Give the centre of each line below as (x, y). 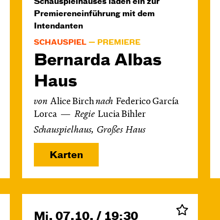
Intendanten (58, 27)
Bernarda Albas (98, 61)
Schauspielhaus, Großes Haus (90, 130)
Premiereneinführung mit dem (94, 14)
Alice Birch (73, 102)
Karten (66, 155)
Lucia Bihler (122, 115)
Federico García (147, 102)
